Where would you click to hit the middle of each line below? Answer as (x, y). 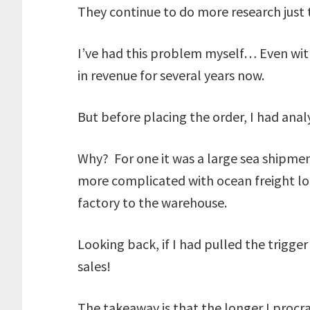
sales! (97, 266)
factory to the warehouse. (152, 202)
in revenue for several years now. (174, 75)
